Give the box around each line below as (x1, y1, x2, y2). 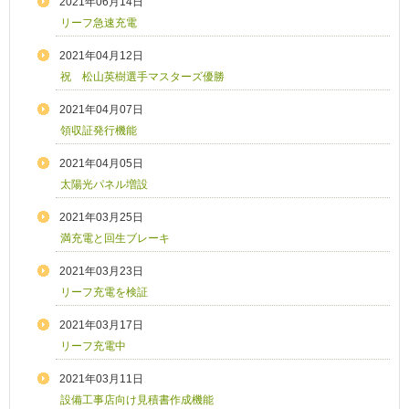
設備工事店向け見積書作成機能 (60, 393, 214, 407)
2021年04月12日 (59, 49, 143, 63)
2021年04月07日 (59, 103, 143, 117)
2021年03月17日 (59, 319, 143, 332)
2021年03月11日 (59, 372, 143, 386)
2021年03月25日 (59, 211, 143, 225)
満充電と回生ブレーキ (60, 232, 170, 246)
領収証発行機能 (60, 124, 137, 138)
